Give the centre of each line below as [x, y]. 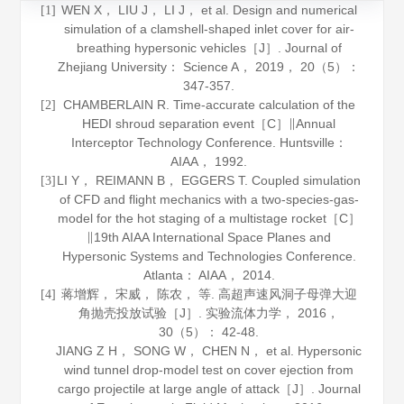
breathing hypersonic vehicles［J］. [180, 48]
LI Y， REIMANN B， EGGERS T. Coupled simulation [209, 180]
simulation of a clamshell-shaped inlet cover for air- [209, 29]
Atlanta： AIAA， [193, 275]
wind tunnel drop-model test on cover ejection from [209, 370]
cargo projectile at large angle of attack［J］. [188, 389]
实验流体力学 [244, 313]
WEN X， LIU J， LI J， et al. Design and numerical [209, 10]
